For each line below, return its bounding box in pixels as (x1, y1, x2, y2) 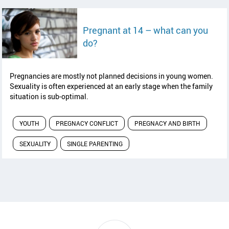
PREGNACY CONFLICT (56, 119, 118, 128)
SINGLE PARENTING (67, 140, 123, 148)
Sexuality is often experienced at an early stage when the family (10, 81, 213, 91)
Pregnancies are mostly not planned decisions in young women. (10, 71, 213, 81)
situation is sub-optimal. (10, 91, 90, 102)
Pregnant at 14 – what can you (82, 24, 208, 36)
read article (97, 34, 144, 47)
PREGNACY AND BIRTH (134, 119, 200, 128)
